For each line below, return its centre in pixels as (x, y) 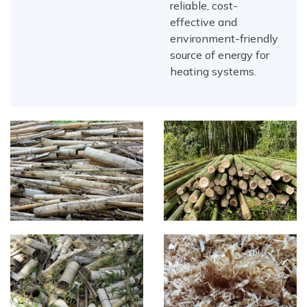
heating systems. (213, 72)
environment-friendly (224, 39)
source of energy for (220, 55)
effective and (204, 22)
